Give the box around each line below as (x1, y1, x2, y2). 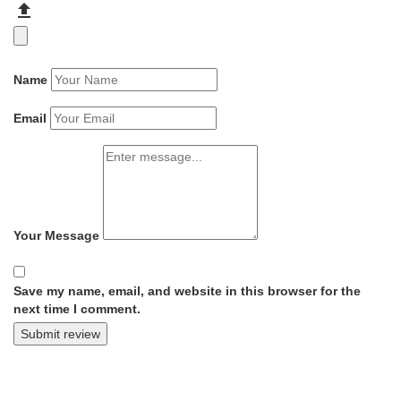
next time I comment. (13, 301, 141, 316)
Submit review (21, 326, 100, 341)
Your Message (13, 227, 99, 243)
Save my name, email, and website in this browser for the (13, 283, 361, 298)
